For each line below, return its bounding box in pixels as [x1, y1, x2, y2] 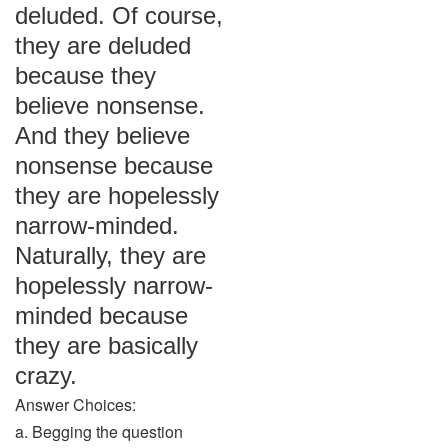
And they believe [15, 122, 190, 149]
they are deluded [15, 32, 191, 59]
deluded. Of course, [15, 2, 223, 29]
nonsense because [15, 152, 213, 179]
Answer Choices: [15, 393, 136, 416]
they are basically [15, 332, 198, 359]
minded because [15, 302, 188, 329]
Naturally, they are [15, 242, 206, 269]
